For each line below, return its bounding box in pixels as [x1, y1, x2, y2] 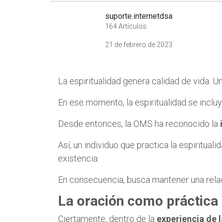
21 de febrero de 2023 [105, 40, 172, 49]
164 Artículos [105, 22, 147, 30]
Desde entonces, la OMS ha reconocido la [58, 118, 220, 129]
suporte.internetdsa [105, 11, 172, 21]
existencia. [58, 153, 99, 164]
